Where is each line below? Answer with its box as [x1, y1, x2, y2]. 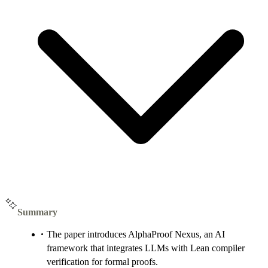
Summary [17, 207, 57, 217]
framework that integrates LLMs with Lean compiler [47, 243, 245, 253]
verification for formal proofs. [47, 257, 158, 267]
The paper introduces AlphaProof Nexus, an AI [47, 229, 225, 239]
